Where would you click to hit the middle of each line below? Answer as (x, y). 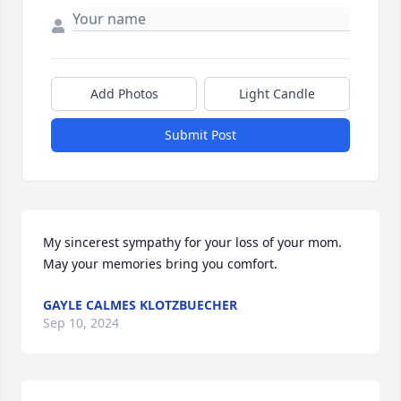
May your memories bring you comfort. (160, 264)
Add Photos (124, 94)
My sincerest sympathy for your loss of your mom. (192, 242)
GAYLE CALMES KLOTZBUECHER (140, 305)
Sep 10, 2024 (81, 323)
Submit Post (200, 135)
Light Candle (277, 94)
